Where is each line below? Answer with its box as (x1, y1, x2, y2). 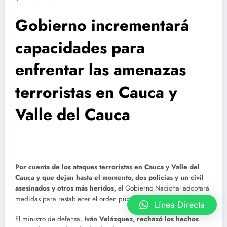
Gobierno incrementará (15, 13, 189, 37)
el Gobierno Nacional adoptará (118, 183, 209, 193)
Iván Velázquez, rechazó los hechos (82, 214, 199, 224)
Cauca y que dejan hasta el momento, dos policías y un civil (15, 172, 204, 182)
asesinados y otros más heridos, (15, 183, 118, 193)
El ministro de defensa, (15, 214, 82, 224)
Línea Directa (155, 198, 205, 211)
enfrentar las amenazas (15, 58, 186, 82)
